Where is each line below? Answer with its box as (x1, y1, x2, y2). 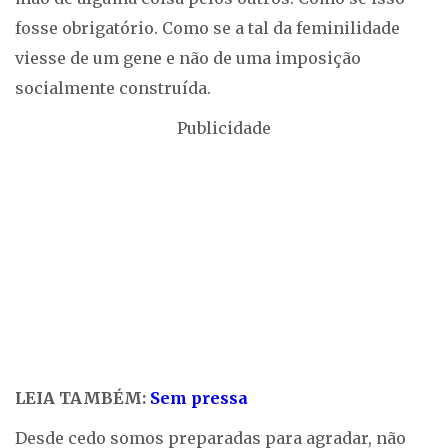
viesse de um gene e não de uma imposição (15, 48, 361, 68)
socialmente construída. (15, 78, 211, 98)
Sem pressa (150, 388, 248, 408)
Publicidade (177, 118, 271, 138)
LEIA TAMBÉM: (15, 388, 150, 408)
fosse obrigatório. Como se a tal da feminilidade (15, 18, 400, 38)
